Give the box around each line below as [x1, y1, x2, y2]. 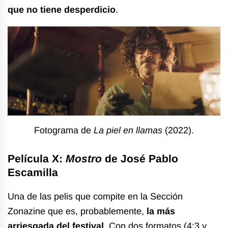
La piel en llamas [91, 125, 162, 135]
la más [147, 206, 175, 216]
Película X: [8, 152, 66, 164]
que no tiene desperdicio [8, 5, 116, 15]
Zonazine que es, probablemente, [8, 206, 147, 216]
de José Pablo [102, 152, 178, 164]
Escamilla [8, 166, 58, 178]
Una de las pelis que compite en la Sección [8, 191, 183, 202]
